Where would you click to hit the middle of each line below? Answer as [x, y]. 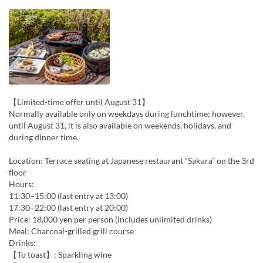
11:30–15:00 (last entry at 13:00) [68, 195]
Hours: [21, 184]
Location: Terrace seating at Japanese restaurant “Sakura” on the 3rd [131, 160]
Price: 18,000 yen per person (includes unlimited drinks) [110, 219]
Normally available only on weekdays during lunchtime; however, [127, 113]
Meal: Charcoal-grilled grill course [71, 231]
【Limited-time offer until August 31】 [79, 102]
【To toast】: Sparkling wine [60, 254]
